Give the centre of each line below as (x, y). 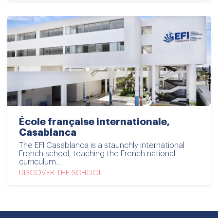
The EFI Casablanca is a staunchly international (102, 145)
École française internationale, (94, 122)
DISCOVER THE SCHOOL (61, 173)
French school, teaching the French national (97, 154)
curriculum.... (40, 162)
